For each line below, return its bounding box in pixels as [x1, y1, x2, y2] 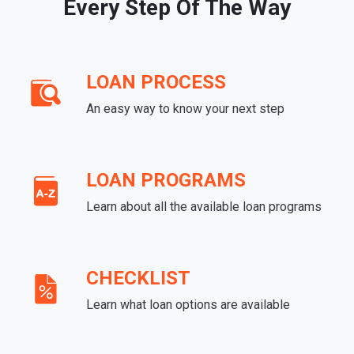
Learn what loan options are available [86, 297, 290, 313]
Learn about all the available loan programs [86, 199, 322, 215]
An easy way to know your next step [86, 101, 284, 117]
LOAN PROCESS [86, 71, 226, 94]
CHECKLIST [86, 267, 190, 290]
